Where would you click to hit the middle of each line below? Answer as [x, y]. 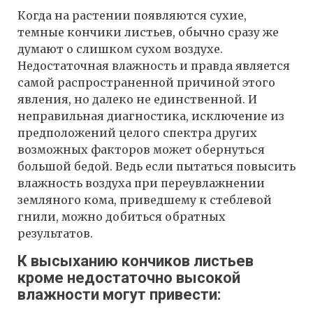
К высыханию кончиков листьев [136, 261]
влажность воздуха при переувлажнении [141, 183]
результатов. [55, 234]
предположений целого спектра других [137, 133]
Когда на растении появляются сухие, [132, 16]
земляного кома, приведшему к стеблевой [145, 200]
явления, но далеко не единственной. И [137, 100]
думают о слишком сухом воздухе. [120, 49]
